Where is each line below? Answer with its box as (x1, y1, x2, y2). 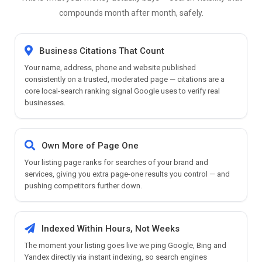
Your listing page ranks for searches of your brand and (25, 157, 208, 167)
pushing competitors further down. (25, 181, 142, 190)
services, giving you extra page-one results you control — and (25, 169, 230, 178)
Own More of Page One (42, 140, 139, 151)
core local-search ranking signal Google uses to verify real (25, 86, 220, 95)
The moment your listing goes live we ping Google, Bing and (25, 240, 226, 250)
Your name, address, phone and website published (25, 63, 196, 72)
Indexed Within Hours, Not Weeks (42, 223, 180, 234)
